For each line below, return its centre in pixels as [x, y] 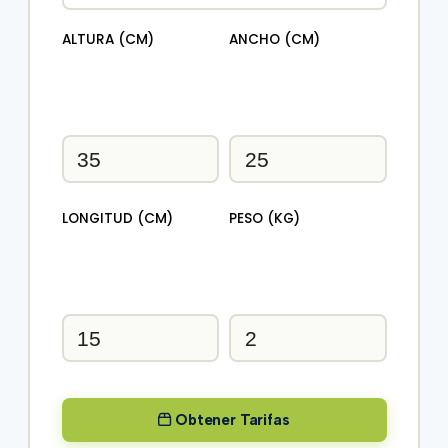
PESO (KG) [264, 219]
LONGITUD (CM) [117, 219]
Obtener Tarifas [230, 420]
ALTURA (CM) [107, 39]
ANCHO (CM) [274, 39]
